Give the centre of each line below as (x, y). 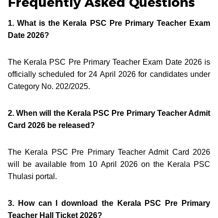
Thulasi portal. (32, 176)
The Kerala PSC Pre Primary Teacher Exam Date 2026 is (109, 62)
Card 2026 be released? (51, 125)
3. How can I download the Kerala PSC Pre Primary (109, 203)
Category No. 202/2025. (49, 86)
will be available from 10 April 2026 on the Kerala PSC (109, 164)
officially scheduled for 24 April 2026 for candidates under (109, 74)
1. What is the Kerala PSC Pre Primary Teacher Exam (109, 23)
